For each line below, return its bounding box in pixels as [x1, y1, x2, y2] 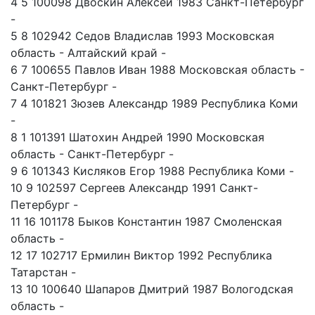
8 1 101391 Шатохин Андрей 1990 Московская [11, 130, 264, 145]
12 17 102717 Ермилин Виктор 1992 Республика [11, 248, 272, 263]
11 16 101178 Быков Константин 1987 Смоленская [11, 214, 282, 229]
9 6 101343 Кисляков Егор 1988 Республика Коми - [11, 164, 294, 179]
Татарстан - [11, 265, 76, 280]
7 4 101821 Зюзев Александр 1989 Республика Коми [11, 96, 298, 111]
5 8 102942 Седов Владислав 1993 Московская [11, 29, 274, 44]
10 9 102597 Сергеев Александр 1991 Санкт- [11, 181, 258, 195]
